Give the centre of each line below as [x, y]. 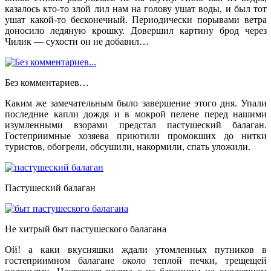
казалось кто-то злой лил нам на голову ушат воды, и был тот [136, 9]
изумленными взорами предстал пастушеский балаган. [136, 125]
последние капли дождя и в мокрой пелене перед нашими [136, 114]
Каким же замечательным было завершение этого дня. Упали [136, 103]
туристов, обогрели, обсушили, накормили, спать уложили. [128, 147]
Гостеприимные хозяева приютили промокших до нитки [136, 136]
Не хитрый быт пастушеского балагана [86, 229]
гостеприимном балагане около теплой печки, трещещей [136, 261]
